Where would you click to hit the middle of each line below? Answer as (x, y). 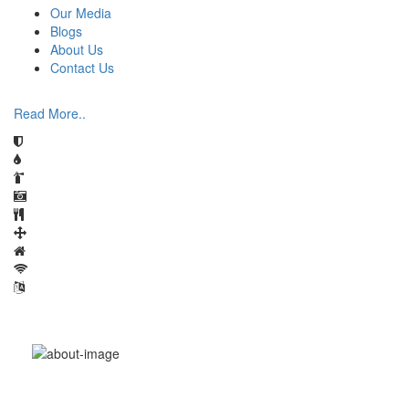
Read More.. (50, 114)
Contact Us (82, 68)
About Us (77, 50)
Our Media (81, 13)
